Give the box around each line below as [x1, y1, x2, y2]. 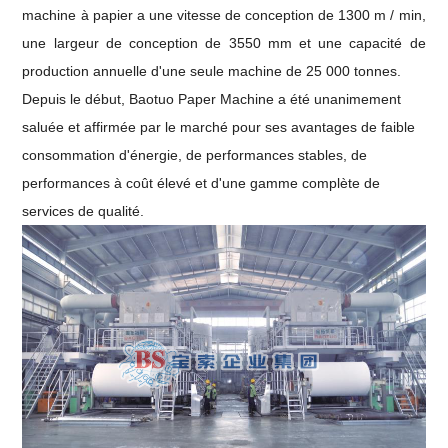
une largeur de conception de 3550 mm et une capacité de [22, 35, 426, 51]
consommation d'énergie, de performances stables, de [22, 147, 368, 163]
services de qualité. [22, 203, 145, 219]
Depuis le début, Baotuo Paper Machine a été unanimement [22, 91, 402, 107]
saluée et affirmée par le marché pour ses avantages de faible [22, 119, 416, 135]
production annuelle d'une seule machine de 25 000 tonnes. [22, 63, 402, 79]
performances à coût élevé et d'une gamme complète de [22, 175, 381, 191]
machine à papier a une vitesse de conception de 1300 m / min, [22, 7, 426, 23]
